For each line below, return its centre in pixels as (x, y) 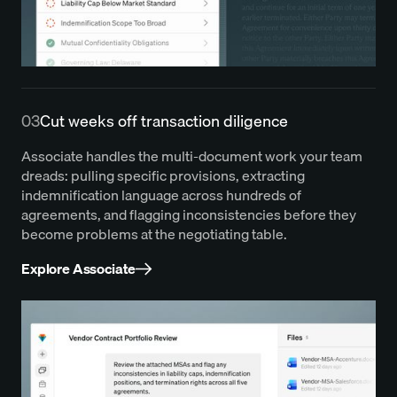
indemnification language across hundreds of (161, 195)
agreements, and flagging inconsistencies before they (189, 215)
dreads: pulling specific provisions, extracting (163, 176)
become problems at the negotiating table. (154, 234)
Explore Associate (79, 269)
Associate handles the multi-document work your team (192, 156)
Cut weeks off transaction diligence (164, 121)
